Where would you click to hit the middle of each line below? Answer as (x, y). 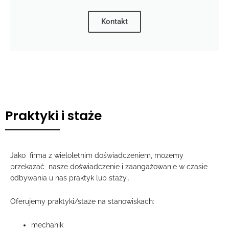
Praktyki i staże (53, 116)
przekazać (29, 166)
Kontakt (114, 21)
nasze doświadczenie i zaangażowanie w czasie (128, 166)
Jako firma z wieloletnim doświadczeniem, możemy (97, 155)
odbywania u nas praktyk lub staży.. (70, 178)
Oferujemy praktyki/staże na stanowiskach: (82, 201)
